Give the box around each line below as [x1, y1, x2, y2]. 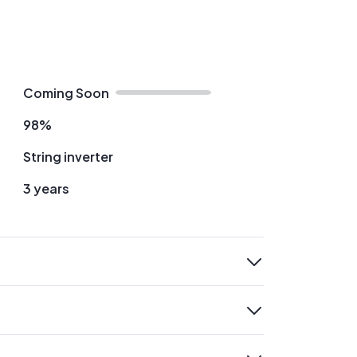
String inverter [22, 148, 113, 165]
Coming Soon [22, 84, 109, 101]
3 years [22, 180, 69, 197]
